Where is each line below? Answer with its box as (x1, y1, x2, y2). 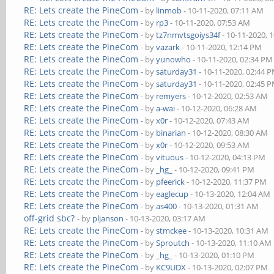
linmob (156, 5, 182, 16)
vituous (156, 152, 184, 163)
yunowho (156, 54, 191, 65)
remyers (156, 91, 187, 102)
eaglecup (156, 188, 189, 199)
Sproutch (156, 237, 190, 248)
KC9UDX (156, 262, 187, 273)
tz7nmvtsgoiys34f (156, 29, 221, 40)
